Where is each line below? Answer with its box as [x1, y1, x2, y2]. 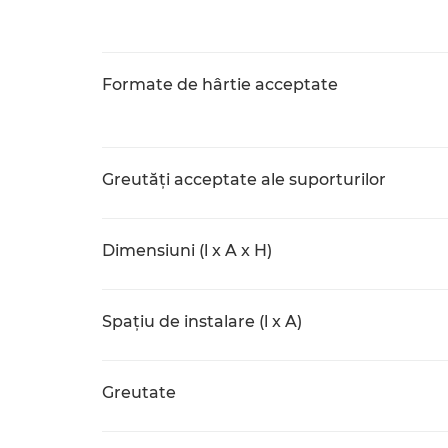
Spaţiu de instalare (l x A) [102, 312, 302, 331]
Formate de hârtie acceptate [102, 75, 338, 94]
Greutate [102, 383, 176, 402]
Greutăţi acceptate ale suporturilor [102, 170, 386, 189]
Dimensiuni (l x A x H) [102, 241, 272, 260]
